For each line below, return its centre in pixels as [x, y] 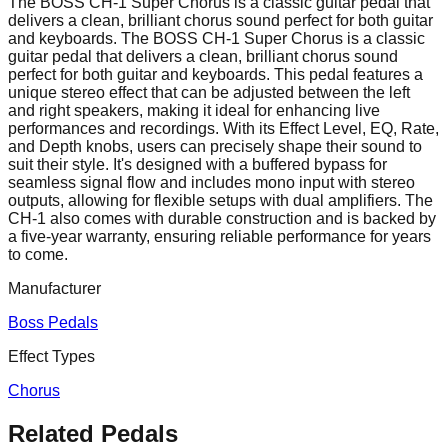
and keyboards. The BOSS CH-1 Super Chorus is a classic [216, 38]
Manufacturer [54, 288]
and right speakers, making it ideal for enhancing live [194, 110]
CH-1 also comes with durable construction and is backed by [222, 218]
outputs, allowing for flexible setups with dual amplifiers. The [220, 200]
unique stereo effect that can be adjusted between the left [209, 92]
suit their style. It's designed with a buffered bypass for [197, 164]
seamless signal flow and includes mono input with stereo [211, 182]
